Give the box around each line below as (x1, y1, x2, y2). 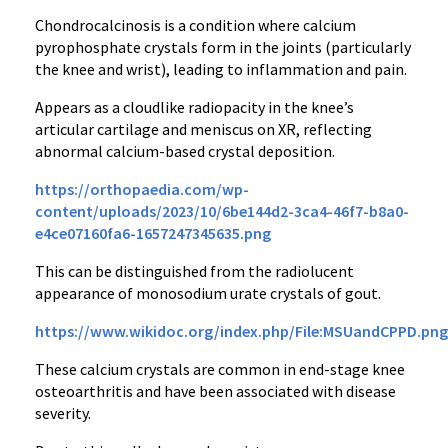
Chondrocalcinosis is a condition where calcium (35, 15, 356, 35)
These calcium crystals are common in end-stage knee (35, 359, 405, 379)
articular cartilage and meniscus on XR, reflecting (35, 119, 372, 139)
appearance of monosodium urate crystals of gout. (35, 283, 381, 303)
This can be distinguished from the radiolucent (35, 261, 354, 281)
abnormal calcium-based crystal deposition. (35, 141, 335, 161)
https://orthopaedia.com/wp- (35, 179, 249, 199)
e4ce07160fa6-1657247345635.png (35, 223, 271, 243)
